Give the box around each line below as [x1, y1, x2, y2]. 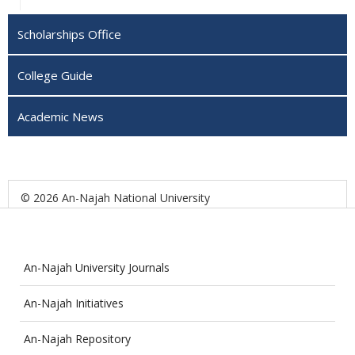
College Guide [17, 67, 93, 83]
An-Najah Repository [24, 330, 131, 346]
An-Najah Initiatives [24, 295, 124, 311]
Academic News [17, 108, 104, 124]
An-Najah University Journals [24, 259, 170, 275]
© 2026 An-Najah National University [21, 189, 210, 205]
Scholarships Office [17, 25, 121, 42]
